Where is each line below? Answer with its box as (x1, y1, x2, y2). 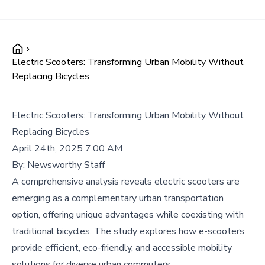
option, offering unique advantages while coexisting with (12, 208, 244, 221)
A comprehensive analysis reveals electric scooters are (12, 175, 240, 188)
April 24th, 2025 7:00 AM (12, 142, 122, 155)
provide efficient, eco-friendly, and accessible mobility (12, 241, 232, 254)
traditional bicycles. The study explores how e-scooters (12, 225, 244, 238)
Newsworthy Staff (27, 159, 105, 172)
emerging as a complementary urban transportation (12, 192, 224, 205)
